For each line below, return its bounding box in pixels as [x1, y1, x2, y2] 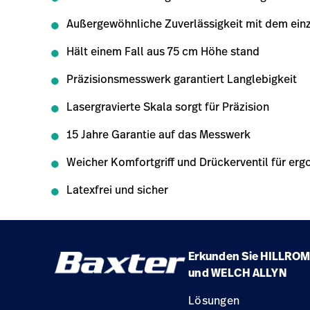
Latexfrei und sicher [66, 182, 168, 197]
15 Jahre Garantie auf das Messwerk [66, 127, 250, 142]
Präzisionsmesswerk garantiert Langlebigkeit [66, 71, 297, 86]
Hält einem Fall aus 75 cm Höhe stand [66, 44, 262, 59]
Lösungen [188, 293, 239, 308]
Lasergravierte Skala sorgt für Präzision [66, 99, 269, 114]
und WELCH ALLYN [188, 265, 286, 280]
